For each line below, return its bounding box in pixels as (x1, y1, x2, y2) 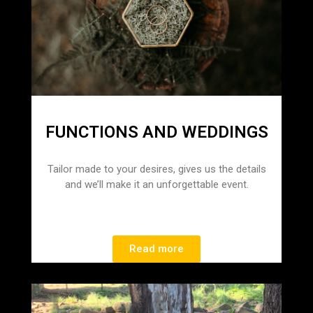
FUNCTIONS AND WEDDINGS (45, 122, 268, 142)
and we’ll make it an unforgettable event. (64, 177, 249, 191)
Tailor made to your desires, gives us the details (47, 162, 266, 175)
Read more (129, 242, 184, 255)
